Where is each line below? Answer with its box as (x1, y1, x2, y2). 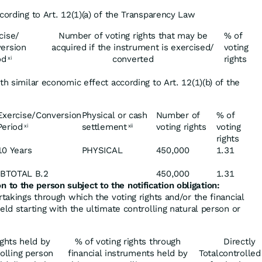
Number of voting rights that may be (58, 30, 208, 41)
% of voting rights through (74, 236, 181, 247)
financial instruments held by (68, 248, 188, 258)
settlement (81, 122, 127, 132)
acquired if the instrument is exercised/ (51, 42, 215, 53)
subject (67, 180, 98, 191)
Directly (223, 236, 256, 247)
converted (112, 54, 154, 64)
